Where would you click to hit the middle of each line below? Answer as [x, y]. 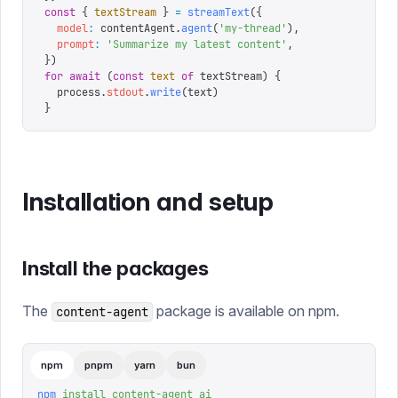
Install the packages [115, 268]
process [72, 92]
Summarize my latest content [197, 44]
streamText [215, 12]
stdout [125, 92]
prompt [69, 44]
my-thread [253, 28]
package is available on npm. [246, 311]
